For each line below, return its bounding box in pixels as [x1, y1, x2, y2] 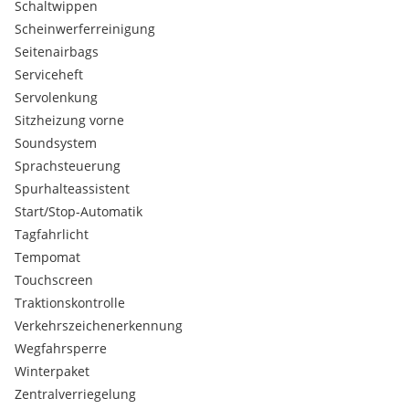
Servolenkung [15, 89, 98, 106]
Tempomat [15, 248, 80, 266]
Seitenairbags [15, 43, 99, 60]
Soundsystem [15, 134, 97, 152]
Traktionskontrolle [15, 294, 125, 311]
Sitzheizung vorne [15, 111, 124, 129]
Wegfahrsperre [15, 340, 107, 357]
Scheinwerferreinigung [15, 20, 155, 37]
